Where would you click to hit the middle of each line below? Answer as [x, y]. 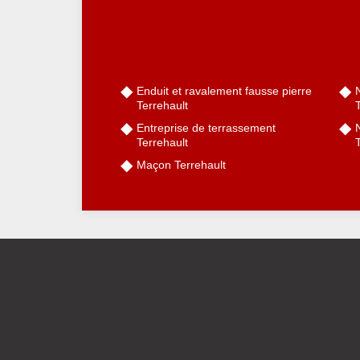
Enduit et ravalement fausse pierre [224, 91]
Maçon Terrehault [181, 165]
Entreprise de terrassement [206, 128]
